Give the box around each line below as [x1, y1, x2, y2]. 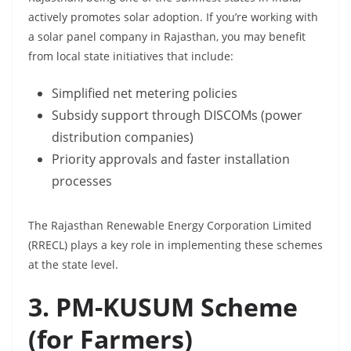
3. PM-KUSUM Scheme [28, 290, 298, 324]
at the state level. [28, 257, 118, 272]
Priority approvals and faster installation [52, 150, 290, 168]
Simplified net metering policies [52, 85, 237, 102]
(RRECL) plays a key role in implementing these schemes [28, 237, 323, 252]
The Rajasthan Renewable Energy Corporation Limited [28, 218, 312, 233]
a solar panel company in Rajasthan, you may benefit [28, 29, 306, 44]
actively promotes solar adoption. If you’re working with [28, 9, 318, 24]
